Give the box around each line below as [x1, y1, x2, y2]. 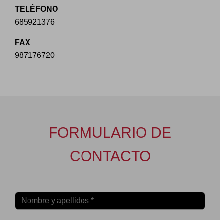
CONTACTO [69, 147, 151, 164]
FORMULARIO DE [49, 123, 171, 140]
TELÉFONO [15, 4, 58, 13]
